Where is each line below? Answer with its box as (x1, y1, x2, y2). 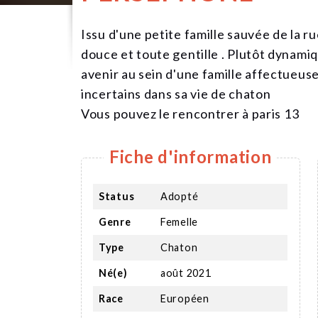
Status (99, 190, 135, 202)
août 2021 (160, 266, 212, 279)
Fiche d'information (109, 146, 272, 167)
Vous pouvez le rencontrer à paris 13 (81, 105, 300, 121)
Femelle (160, 215, 198, 228)
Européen (160, 292, 209, 305)
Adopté (160, 190, 199, 202)
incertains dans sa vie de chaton (81, 85, 271, 102)
